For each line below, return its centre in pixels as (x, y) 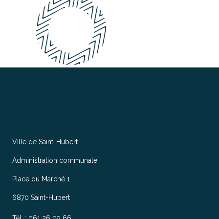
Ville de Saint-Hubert (45, 142)
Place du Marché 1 (41, 179)
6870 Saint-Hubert (41, 197)
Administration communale (55, 160)
